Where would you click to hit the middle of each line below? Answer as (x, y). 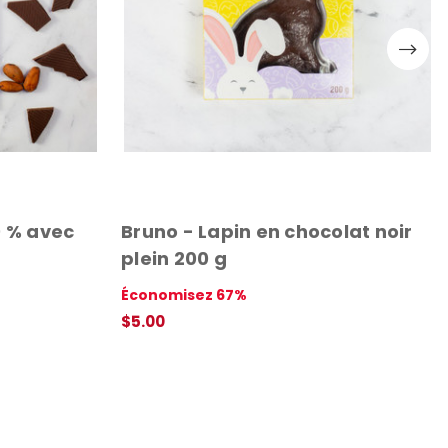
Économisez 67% (184, 294)
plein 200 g (174, 258)
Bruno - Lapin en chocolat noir (267, 231)
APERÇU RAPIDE (176, 344)
